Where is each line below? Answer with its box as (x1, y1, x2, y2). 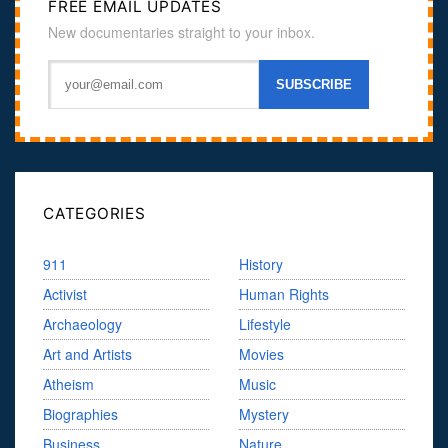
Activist (43, 284, 87, 305)
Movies (239, 344, 284, 365)
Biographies (43, 404, 118, 425)
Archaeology (43, 314, 122, 335)
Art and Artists (43, 344, 132, 365)
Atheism (43, 374, 94, 395)
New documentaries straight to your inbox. (48, 22, 315, 43)
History (239, 254, 283, 275)
